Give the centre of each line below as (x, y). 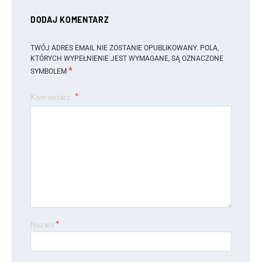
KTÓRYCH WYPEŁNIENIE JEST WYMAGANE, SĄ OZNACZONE (127, 58)
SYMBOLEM (49, 71)
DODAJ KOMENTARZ (70, 19)
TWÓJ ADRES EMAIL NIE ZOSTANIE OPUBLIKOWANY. (114, 48)
